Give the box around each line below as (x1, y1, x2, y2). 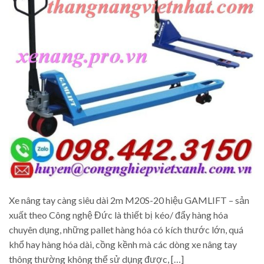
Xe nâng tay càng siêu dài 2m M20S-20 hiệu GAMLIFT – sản (9, 194, 249, 206)
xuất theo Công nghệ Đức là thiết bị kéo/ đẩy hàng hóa (9, 209, 228, 220)
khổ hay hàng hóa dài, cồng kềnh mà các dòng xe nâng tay (9, 238, 237, 250)
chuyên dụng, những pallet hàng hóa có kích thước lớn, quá (9, 223, 243, 235)
